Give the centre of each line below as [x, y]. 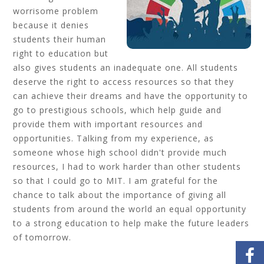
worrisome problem [56, 11]
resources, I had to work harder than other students [127, 166]
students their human [60, 39]
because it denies [51, 25]
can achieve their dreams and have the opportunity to [131, 96]
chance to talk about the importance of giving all [120, 195]
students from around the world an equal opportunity [130, 209]
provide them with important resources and [108, 124]
